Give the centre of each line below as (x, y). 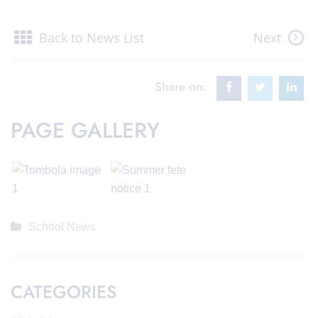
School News (62, 227)
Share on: (180, 87)
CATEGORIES (64, 292)
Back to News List (92, 38)
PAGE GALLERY (85, 130)
